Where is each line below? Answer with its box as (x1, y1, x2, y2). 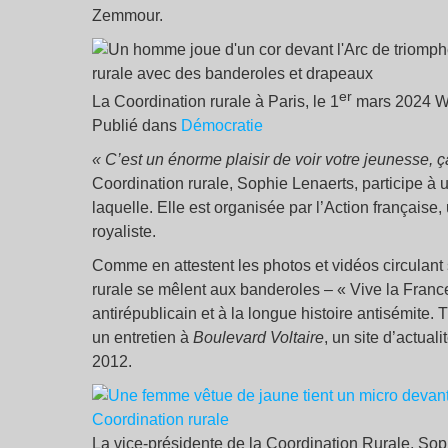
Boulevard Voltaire (193, 329, 324, 347)
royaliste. (92, 223, 156, 241)
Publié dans (92, 117, 181, 135)
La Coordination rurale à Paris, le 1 (92, 93, 339, 111)
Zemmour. (92, 7, 163, 24)
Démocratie (181, 117, 263, 135)
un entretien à (92, 329, 193, 347)
